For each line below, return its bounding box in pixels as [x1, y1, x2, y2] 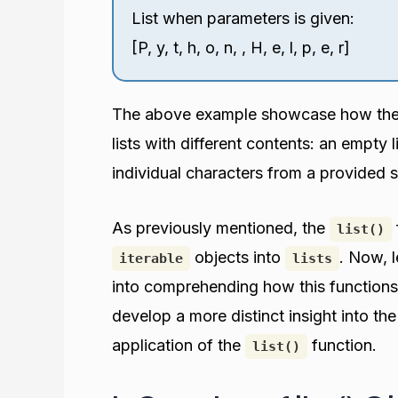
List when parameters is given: [131, 9, 354, 28]
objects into [190, 248, 285, 267]
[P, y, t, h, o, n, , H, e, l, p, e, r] [131, 38, 350, 58]
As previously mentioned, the [112, 219, 330, 238]
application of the [112, 336, 245, 355]
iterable [119, 251, 183, 267]
